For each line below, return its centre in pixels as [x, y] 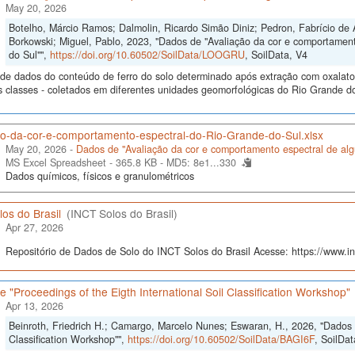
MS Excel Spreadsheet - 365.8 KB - [86, 162]
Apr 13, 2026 [34, 306]
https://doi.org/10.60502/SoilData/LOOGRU [147, 55]
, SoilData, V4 [276, 55]
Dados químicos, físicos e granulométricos [99, 176]
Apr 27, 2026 [34, 227]
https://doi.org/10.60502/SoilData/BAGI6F [221, 339]
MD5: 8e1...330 [201, 162]
